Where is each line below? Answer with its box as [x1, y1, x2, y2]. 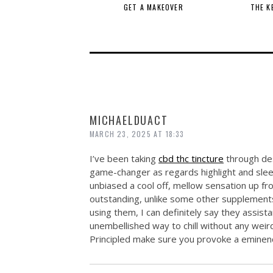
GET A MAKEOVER [124, 2, 183, 12]
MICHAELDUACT [90, 112, 168, 128]
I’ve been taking [90, 152, 158, 165]
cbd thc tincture [158, 152, 224, 165]
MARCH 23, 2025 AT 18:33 [90, 129, 185, 139]
